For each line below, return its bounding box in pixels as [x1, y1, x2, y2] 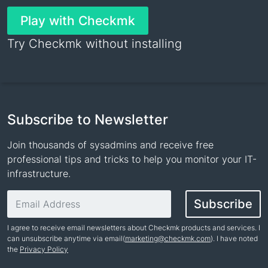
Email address [7, 191, 71, 203]
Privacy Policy [20, 245, 68, 254]
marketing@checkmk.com [125, 234, 211, 243]
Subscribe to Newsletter [7, 111, 168, 128]
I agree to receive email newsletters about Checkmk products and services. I [7, 223, 260, 233]
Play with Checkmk [20, 13, 135, 29]
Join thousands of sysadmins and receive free [7, 139, 214, 151]
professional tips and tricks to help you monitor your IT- [7, 153, 257, 166]
